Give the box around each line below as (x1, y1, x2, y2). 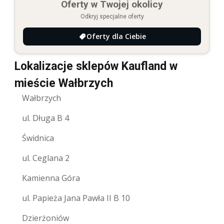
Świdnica (22, 132, 54, 144)
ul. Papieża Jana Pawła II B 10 (22, 192, 130, 204)
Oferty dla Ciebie (86, 31, 146, 41)
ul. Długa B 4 (22, 112, 69, 124)
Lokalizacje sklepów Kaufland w (14, 59, 177, 73)
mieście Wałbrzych (14, 76, 113, 90)
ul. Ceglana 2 (22, 152, 69, 164)
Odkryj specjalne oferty (80, 13, 144, 20)
